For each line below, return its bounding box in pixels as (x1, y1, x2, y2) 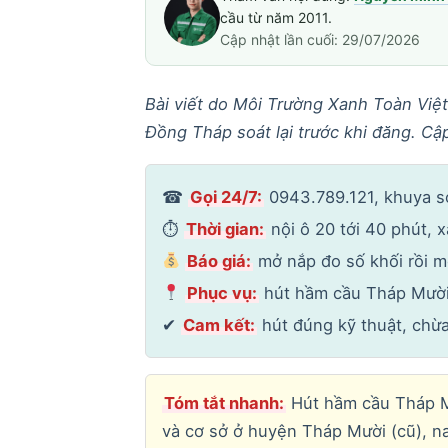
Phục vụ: (187, 282, 258, 303)
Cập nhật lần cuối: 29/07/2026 (219, 30, 420, 48)
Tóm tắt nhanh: (163, 392, 284, 413)
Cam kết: (182, 314, 255, 335)
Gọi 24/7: (189, 186, 262, 207)
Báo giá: (187, 250, 252, 271)
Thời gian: (185, 218, 264, 239)
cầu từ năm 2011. (219, 8, 332, 26)
